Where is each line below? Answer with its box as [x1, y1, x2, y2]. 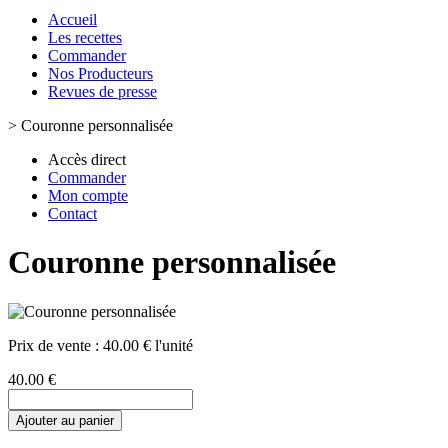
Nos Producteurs [48, 65, 153, 82]
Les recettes [48, 29, 122, 46]
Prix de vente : [8, 336, 103, 354]
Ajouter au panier [16, 412, 114, 428]
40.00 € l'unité [103, 336, 193, 354]
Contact [48, 205, 97, 222]
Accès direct [48, 151, 126, 168]
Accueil [48, 11, 97, 28]
